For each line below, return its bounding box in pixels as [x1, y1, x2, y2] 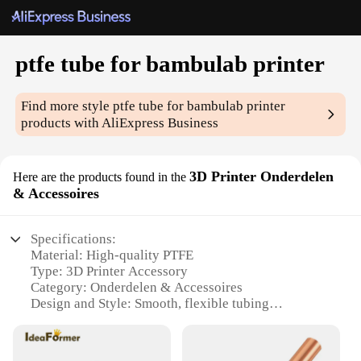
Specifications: [31, 231, 117, 247]
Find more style [21, 98, 114, 114]
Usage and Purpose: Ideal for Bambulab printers [31, 312, 305, 328]
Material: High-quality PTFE [31, 247, 194, 263]
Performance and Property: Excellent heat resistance [31, 328, 330, 344]
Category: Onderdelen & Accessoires [31, 280, 243, 296]
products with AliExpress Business [21, 115, 219, 131]
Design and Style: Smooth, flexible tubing [31, 296, 270, 312]
